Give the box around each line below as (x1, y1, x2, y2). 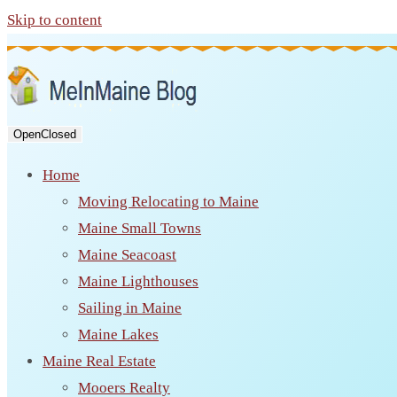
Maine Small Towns (78, 220, 201, 237)
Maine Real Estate (43, 353, 156, 370)
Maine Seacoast (78, 246, 176, 263)
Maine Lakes (78, 326, 159, 343)
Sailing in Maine (78, 300, 182, 316)
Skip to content (7, 12, 102, 28)
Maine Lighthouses (78, 273, 198, 290)
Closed (41, 128, 76, 141)
